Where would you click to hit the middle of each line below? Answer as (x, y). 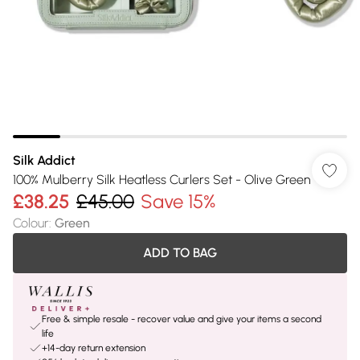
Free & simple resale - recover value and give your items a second (182, 319)
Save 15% (178, 201)
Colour (31, 223)
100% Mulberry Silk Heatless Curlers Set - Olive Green (162, 180)
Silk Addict (44, 160)
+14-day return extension (94, 348)
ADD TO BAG (180, 253)
